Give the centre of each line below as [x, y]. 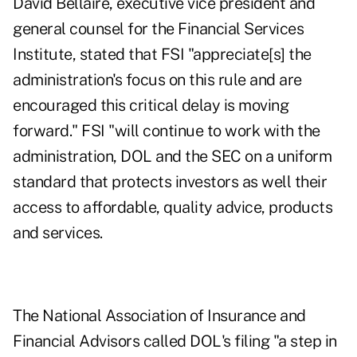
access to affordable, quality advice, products [173, 208]
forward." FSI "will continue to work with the [167, 131]
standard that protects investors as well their [170, 182]
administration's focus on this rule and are [157, 80]
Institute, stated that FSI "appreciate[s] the [162, 55]
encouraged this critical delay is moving [151, 106]
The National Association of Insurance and [159, 316]
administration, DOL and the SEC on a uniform [172, 157]
